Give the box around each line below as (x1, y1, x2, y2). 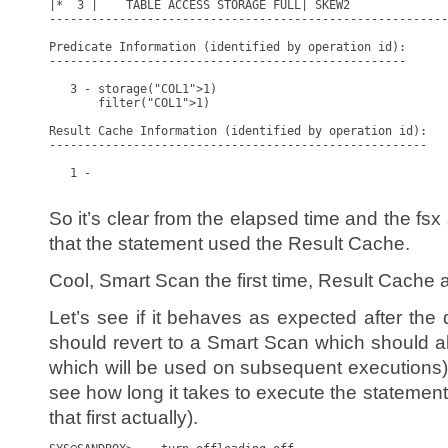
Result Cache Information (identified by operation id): (49, 124, 427, 138)
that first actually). (49, 407, 198, 428)
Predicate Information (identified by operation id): (49, 40, 406, 54)
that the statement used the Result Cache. (49, 233, 410, 254)
